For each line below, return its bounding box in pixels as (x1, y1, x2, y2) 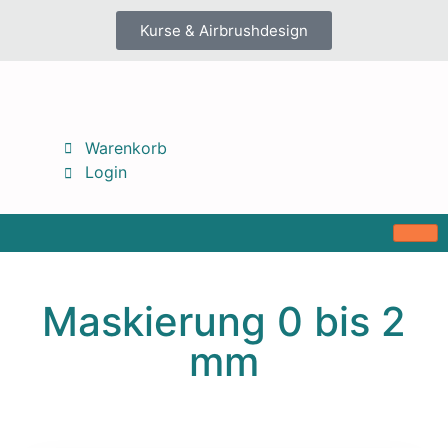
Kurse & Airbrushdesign (140, 21, 308, 40)
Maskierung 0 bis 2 (42, 297, 406, 346)
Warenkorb (85, 137, 168, 158)
